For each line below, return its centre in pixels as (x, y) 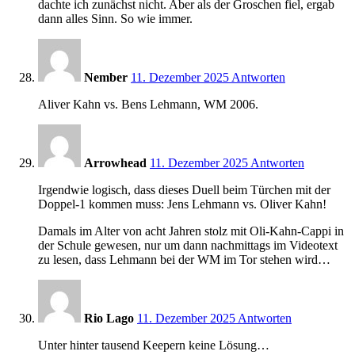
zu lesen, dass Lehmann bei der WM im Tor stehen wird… (184, 259)
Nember (106, 77)
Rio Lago (109, 318)
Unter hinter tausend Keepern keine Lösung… (154, 345)
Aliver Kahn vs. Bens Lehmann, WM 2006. (148, 104)
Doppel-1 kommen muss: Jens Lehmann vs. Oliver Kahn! (182, 204)
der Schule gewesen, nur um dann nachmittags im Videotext (188, 245)
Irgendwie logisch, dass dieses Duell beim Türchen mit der (184, 189)
